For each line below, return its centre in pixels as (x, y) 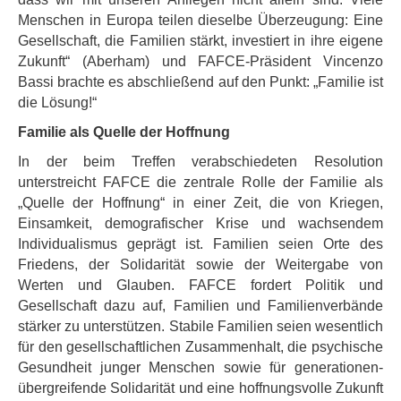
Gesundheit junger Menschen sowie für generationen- (200, 367)
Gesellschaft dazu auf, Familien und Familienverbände (200, 306)
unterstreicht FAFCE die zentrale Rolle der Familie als (200, 182)
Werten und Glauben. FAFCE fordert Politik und (200, 285)
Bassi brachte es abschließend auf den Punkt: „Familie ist (200, 82)
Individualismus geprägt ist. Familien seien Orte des (200, 244)
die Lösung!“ (57, 102)
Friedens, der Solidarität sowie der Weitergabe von (200, 264)
